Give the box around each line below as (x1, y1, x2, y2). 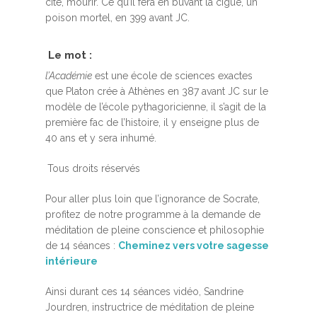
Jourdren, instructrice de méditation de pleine (45, 301, 254, 313)
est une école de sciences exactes (92, 70, 253, 81)
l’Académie (45, 70, 92, 81)
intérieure (45, 255, 98, 267)
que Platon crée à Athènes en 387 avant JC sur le (45, 86, 268, 97)
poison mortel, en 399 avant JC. (45, 12, 190, 23)
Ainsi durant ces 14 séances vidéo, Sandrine (45, 286, 243, 297)
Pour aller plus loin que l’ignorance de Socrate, (45, 193, 260, 204)
